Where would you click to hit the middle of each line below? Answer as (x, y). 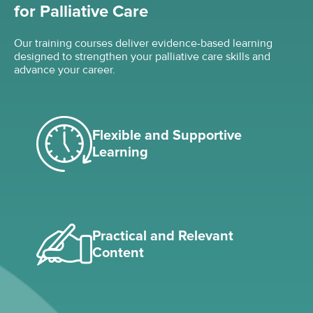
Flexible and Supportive (167, 135)
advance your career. (65, 70)
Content (118, 253)
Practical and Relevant (163, 236)
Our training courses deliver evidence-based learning (143, 43)
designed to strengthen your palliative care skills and (142, 56)
